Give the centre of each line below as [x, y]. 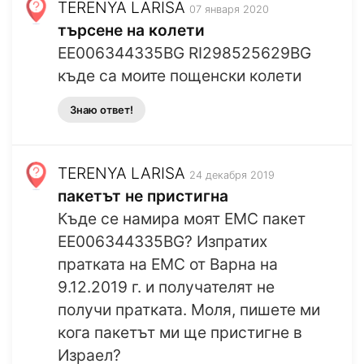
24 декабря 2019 [232, 175]
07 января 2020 [229, 10]
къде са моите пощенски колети [180, 76]
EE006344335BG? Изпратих [162, 242]
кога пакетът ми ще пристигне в [180, 333]
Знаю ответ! [102, 110]
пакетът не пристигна [143, 196]
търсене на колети [131, 30]
